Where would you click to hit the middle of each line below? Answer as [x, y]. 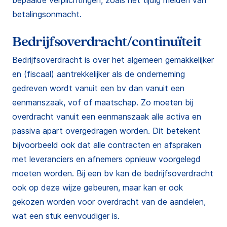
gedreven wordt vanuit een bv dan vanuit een [98, 88]
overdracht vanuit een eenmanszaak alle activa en [107, 117]
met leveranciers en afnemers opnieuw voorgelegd [106, 159]
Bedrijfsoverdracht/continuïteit [107, 42]
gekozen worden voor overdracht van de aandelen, [109, 202]
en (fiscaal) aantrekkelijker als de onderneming [99, 74]
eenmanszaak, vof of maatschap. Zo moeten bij [103, 102]
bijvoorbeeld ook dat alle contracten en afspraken [107, 145]
